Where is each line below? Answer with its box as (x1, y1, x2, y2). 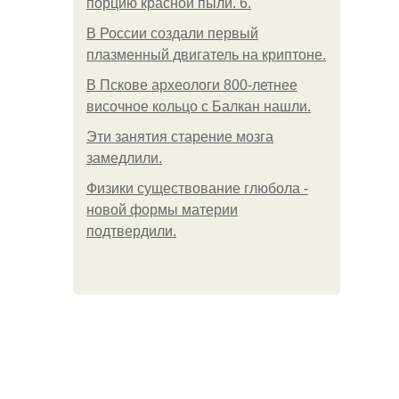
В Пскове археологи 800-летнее (86, 77, 297, 93)
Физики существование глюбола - (86, 181, 308, 196)
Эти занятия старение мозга (86, 129, 273, 144)
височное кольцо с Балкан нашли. (86, 99, 311, 114)
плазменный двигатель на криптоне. (86, 47, 326, 62)
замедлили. (86, 151, 162, 166)
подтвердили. (86, 224, 176, 239)
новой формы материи (86, 202, 238, 217)
